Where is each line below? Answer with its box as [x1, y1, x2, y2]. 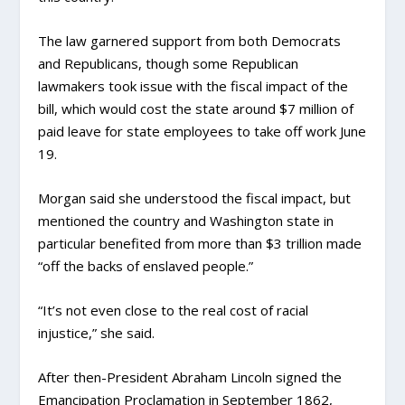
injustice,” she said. [38, 324, 155, 342]
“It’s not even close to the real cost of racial [38, 301, 309, 319]
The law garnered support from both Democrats [38, 32, 342, 50]
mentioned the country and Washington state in [38, 212, 334, 230]
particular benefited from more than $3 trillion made [38, 234, 363, 252]
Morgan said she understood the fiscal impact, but [38, 189, 352, 207]
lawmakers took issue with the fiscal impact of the [38, 77, 349, 95]
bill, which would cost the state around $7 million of [38, 99, 354, 118]
